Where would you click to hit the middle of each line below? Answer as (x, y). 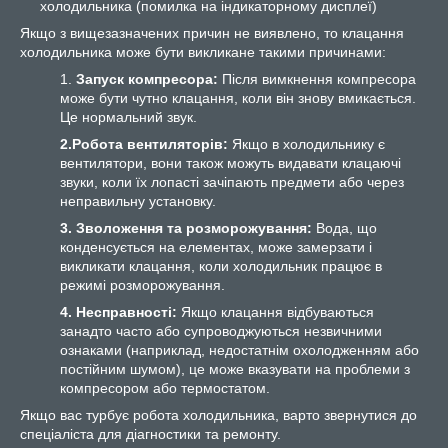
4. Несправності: (118, 312)
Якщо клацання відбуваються (275, 312)
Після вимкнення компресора (317, 79)
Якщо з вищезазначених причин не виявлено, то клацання (212, 33)
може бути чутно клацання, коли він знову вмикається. (238, 98)
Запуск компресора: (147, 79)
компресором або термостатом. (165, 388)
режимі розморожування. (142, 285)
